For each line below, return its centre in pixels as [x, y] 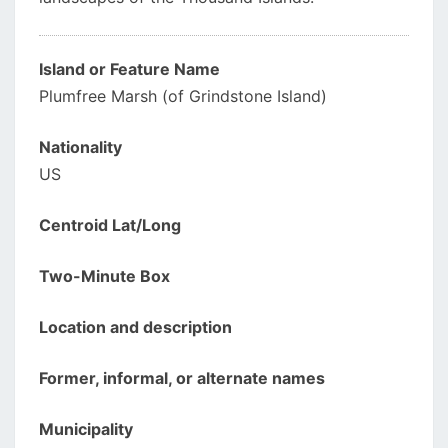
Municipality [86, 429]
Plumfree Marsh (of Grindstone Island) [183, 96]
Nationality [80, 147]
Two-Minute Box [104, 276]
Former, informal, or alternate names [182, 378]
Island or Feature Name [129, 69]
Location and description [135, 327]
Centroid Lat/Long [110, 225]
